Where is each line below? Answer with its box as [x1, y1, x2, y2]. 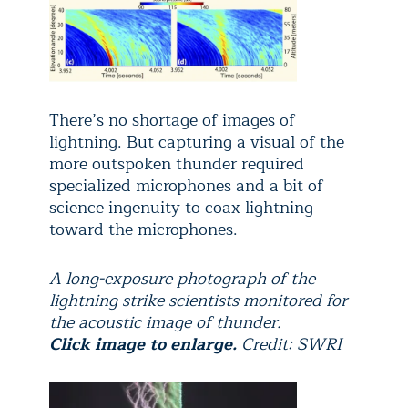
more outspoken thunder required [49, 150, 304, 178]
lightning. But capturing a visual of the [49, 128, 344, 157]
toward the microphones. [49, 216, 238, 244]
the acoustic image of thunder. [49, 309, 281, 337]
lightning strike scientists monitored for [49, 287, 347, 315]
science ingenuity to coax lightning [49, 194, 313, 222]
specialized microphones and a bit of [49, 172, 323, 200]
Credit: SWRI [241, 331, 342, 359]
